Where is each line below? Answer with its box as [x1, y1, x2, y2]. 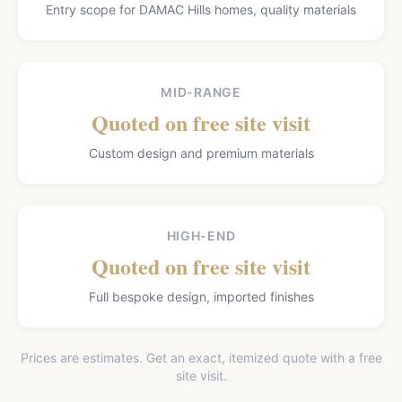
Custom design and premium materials [88, 145, 314, 161]
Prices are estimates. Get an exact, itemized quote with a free [20, 350, 382, 365]
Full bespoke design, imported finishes [88, 289, 314, 304]
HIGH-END [166, 228, 236, 243]
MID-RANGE [161, 84, 241, 100]
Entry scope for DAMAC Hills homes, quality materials [46, 2, 356, 17]
